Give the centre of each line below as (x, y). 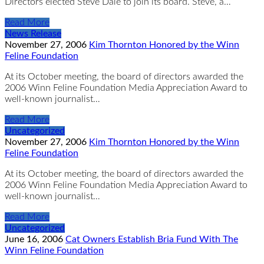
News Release (33, 33)
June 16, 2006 (35, 239)
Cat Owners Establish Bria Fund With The (152, 239)
